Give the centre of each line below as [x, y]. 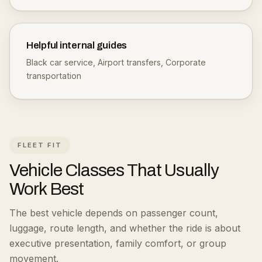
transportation [54, 76]
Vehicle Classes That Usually [114, 170]
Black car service [60, 62]
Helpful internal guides [77, 45]
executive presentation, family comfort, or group [118, 243]
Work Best [47, 189]
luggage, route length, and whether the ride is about [125, 228]
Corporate [186, 62]
